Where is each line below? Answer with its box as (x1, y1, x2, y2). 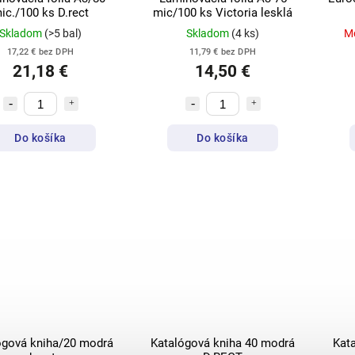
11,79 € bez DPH (189, 47, 256, 58)
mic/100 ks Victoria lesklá (153, 6, 292, 21)
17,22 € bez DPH (7, 47, 74, 58)
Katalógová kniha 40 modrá (151, 336, 295, 351)
